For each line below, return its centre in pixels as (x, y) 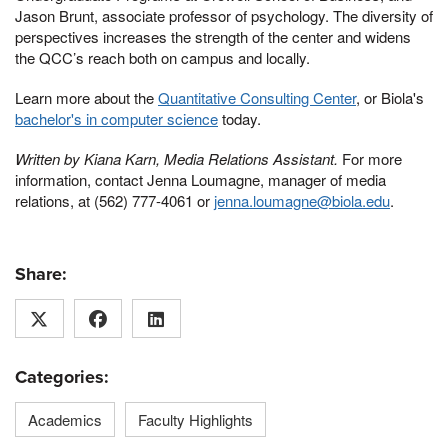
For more (372, 158)
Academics (65, 420)
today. (239, 118)
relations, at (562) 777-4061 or (114, 200)
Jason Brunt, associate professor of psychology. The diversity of (224, 16)
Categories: (62, 377)
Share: (41, 274)
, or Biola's (390, 97)
